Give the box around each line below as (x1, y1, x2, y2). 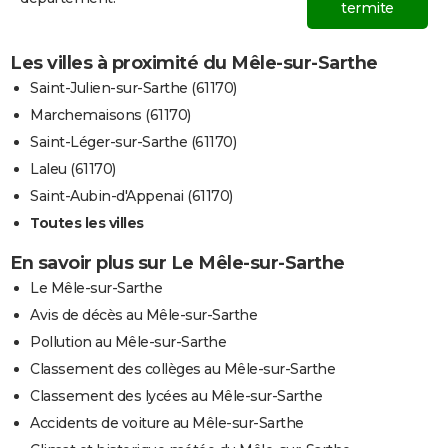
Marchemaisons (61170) (30, 105, 191, 124)
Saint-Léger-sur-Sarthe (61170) (30, 132, 236, 151)
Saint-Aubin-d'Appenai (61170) (30, 186, 233, 205)
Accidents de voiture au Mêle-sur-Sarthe (30, 413, 304, 432)
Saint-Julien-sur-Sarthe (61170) (30, 78, 237, 97)
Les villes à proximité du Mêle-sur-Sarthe (10, 51, 378, 74)
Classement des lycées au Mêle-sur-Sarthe (30, 386, 322, 405)
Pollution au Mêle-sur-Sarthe (30, 332, 226, 351)
